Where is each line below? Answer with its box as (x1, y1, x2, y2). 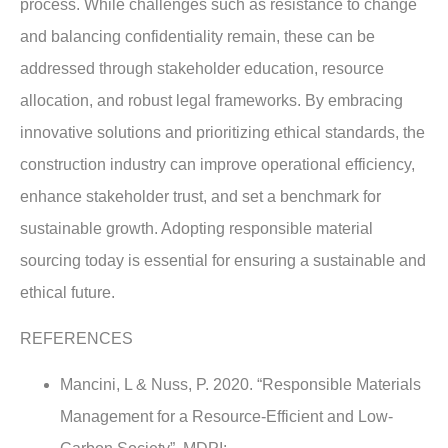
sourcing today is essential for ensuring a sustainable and (20, 251, 426, 269)
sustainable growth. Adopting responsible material (20, 219, 373, 237)
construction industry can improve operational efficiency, (20, 155, 415, 173)
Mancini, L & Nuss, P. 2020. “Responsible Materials (60, 376, 421, 394)
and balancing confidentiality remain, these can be (20, 27, 375, 45)
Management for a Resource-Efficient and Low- (60, 408, 393, 426)
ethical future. (20, 283, 115, 301)
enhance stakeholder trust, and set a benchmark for (20, 187, 381, 205)
